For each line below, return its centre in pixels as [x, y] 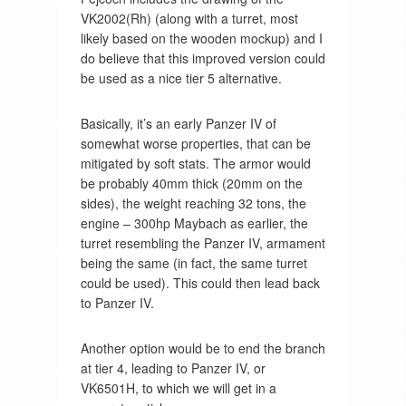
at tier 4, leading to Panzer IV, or [173, 367]
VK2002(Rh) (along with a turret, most [189, 18]
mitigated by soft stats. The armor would [195, 163]
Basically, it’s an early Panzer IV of [178, 123]
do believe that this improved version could [203, 58]
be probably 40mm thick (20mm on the [191, 183]
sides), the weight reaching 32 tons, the [193, 203]
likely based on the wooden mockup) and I [201, 38]
